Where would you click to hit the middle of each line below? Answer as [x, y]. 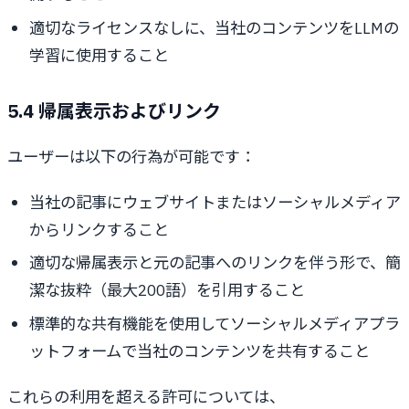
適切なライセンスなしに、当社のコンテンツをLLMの [214, 27]
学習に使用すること [99, 55]
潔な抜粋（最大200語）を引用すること [167, 290]
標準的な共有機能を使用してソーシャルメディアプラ [215, 323]
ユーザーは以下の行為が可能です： [131, 156]
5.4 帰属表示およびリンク [114, 110]
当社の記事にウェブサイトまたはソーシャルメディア [215, 202]
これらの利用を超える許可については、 [146, 396]
